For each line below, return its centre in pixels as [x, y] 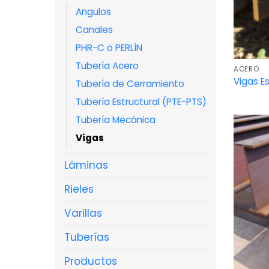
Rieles [79, 189]
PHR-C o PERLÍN [109, 47]
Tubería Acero [107, 65]
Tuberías [87, 237]
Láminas [86, 165]
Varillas [83, 213]
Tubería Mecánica [116, 119]
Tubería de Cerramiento [130, 83]
